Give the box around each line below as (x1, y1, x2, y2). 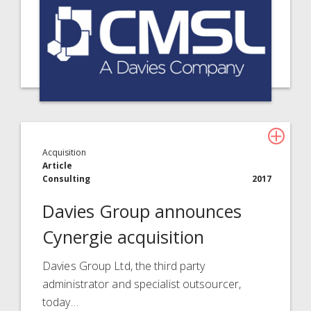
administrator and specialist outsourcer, (42, 276, 242, 292)
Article (42, 160, 73, 172)
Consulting (42, 173, 91, 185)
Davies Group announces (42, 199, 242, 224)
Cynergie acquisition (42, 225, 205, 249)
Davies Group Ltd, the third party (42, 258, 205, 274)
